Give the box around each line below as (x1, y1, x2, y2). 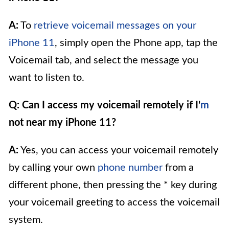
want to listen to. (9, 73, 84, 83)
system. (9, 215, 43, 225)
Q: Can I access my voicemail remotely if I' (9, 100, 200, 111)
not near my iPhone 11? (9, 118, 116, 128)
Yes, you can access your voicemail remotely (18, 145, 218, 156)
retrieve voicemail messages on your (34, 20, 196, 31)
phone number (98, 163, 163, 173)
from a (163, 163, 194, 173)
